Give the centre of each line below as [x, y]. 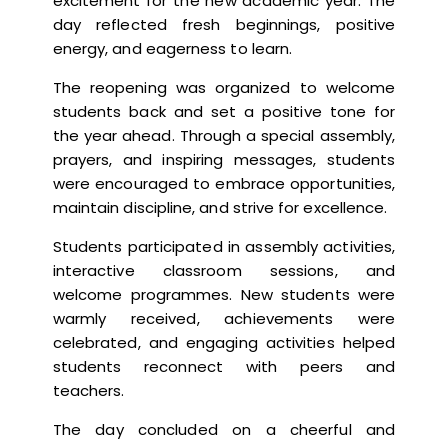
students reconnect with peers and [224, 367]
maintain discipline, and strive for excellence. [220, 208]
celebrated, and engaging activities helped [224, 343]
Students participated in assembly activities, [224, 247]
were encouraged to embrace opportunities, [224, 184]
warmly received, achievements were [224, 319]
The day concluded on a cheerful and [224, 430]
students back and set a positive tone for [224, 112]
